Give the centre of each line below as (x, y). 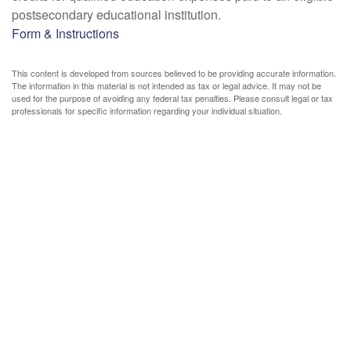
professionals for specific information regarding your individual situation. (147, 110)
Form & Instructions (65, 33)
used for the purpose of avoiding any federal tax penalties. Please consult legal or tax (172, 98)
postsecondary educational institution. (116, 14)
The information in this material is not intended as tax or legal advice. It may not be (166, 85)
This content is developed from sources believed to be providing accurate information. (174, 73)
